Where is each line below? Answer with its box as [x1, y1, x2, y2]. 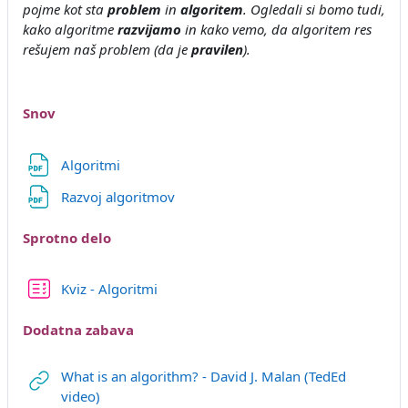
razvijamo [117, 20, 181, 39]
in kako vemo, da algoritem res [181, 20, 372, 39]
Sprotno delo [23, 228, 111, 247]
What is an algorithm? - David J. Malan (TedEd [60, 367, 346, 386]
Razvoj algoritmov [60, 188, 178, 207]
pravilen [191, 40, 243, 59]
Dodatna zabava [23, 320, 134, 339]
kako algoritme [23, 20, 117, 39]
